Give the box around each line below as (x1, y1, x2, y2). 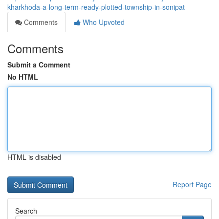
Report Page (173, 179, 212, 189)
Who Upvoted (81, 17, 125, 27)
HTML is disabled (7, 152, 61, 162)
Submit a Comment (7, 60, 70, 69)
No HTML (7, 72, 38, 82)
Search (15, 206, 37, 216)
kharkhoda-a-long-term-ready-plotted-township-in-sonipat (7, 2, 185, 12)
